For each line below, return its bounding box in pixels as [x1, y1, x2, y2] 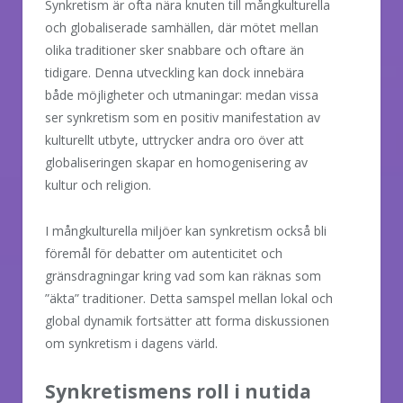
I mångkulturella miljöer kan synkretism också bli [45, 221, 327, 239]
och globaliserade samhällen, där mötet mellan [45, 18, 318, 36]
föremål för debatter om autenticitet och [45, 244, 282, 262]
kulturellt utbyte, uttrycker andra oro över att [45, 130, 304, 148]
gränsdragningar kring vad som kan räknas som [45, 266, 321, 284]
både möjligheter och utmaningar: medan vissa [45, 85, 318, 103]
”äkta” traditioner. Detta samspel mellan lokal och [45, 289, 333, 307]
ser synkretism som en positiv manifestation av [45, 108, 320, 126]
